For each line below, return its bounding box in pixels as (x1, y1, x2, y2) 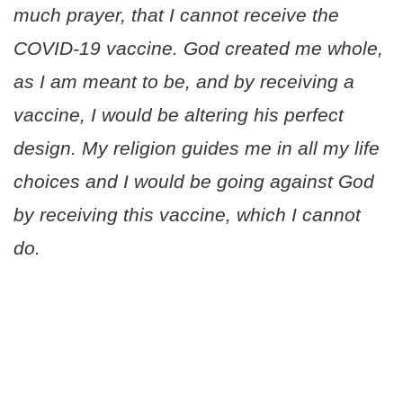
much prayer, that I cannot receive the (13, 4, 339, 26)
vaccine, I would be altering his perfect (13, 104, 344, 126)
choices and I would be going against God (13, 171, 374, 193)
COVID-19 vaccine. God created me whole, (13, 38, 383, 59)
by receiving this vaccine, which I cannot (13, 204, 361, 226)
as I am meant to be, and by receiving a (13, 71, 354, 93)
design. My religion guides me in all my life (13, 138, 380, 159)
